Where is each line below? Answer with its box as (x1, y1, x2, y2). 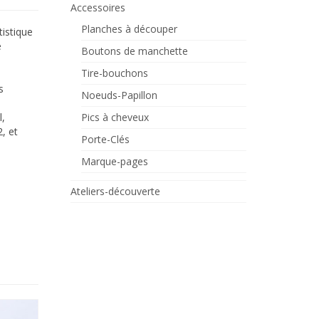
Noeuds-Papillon (80, 88, 157, 102)
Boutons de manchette (80, 44, 188, 58)
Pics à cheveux (80, 110, 149, 124)
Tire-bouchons (80, 66, 148, 80)
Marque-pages (80, 155, 148, 168)
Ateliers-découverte (70, 184, 160, 198)
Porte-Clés (80, 132, 130, 146)
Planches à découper (80, 22, 177, 36)
